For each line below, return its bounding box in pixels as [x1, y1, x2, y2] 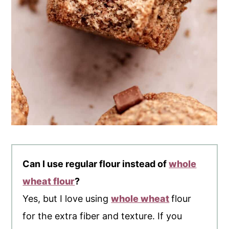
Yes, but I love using [22, 193, 111, 204]
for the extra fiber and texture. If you [22, 211, 182, 222]
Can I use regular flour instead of [22, 158, 169, 170]
